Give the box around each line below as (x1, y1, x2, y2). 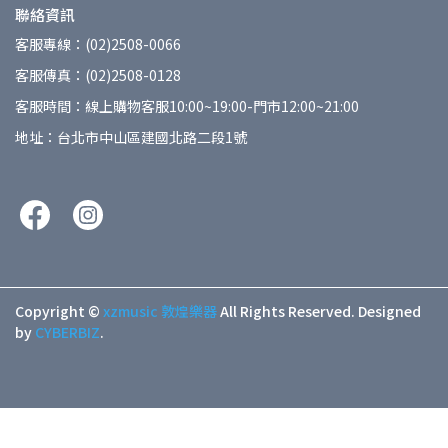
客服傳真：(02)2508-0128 (15, 65, 181, 86)
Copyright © (15, 301, 100, 322)
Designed (358, 301, 421, 322)
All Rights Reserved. (220, 301, 355, 322)
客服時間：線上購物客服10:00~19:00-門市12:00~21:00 (15, 96, 359, 117)
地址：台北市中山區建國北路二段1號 (15, 127, 247, 148)
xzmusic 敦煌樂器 (103, 301, 217, 322)
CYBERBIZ (35, 322, 100, 343)
